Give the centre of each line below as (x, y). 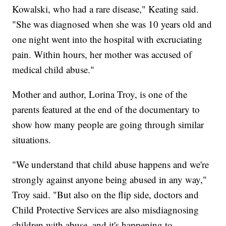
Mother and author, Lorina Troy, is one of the (100, 94)
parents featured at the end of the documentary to (106, 109)
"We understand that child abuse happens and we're (111, 164)
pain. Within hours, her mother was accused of (102, 54)
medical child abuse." (53, 69)
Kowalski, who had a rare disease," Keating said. (106, 9)
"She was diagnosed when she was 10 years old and (112, 24)
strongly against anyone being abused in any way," (110, 179)
